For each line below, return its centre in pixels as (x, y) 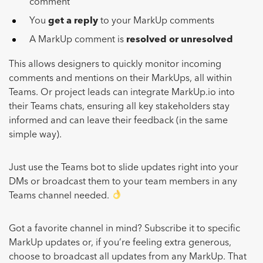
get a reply (73, 21)
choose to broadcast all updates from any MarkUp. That (128, 257)
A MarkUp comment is (78, 40)
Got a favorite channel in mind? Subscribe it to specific (124, 229)
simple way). (36, 135)
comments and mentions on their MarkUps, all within (120, 78)
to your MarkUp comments (157, 21)
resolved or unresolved (180, 40)
